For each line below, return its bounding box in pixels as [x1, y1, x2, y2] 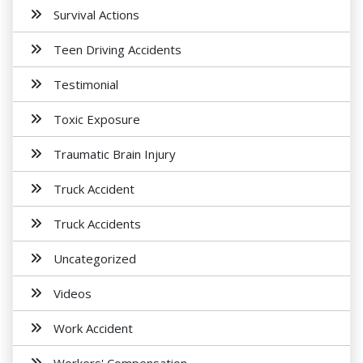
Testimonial [53, 76, 118, 92]
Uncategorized [53, 250, 136, 267]
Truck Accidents [53, 216, 141, 232]
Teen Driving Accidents [53, 41, 181, 58]
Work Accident [53, 320, 133, 336]
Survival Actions [53, 6, 139, 23]
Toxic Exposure [53, 111, 140, 127]
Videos [53, 285, 92, 301]
